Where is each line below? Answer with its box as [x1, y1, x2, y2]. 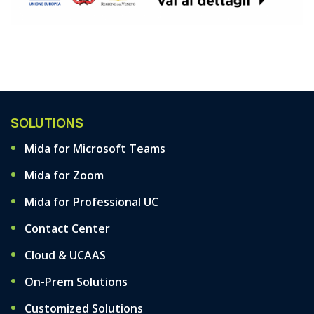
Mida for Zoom [25, 168, 104, 183]
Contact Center [25, 221, 110, 236]
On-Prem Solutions [25, 274, 128, 289]
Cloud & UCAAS [25, 247, 106, 263]
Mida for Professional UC [25, 194, 158, 210]
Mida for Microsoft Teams [25, 141, 165, 156]
